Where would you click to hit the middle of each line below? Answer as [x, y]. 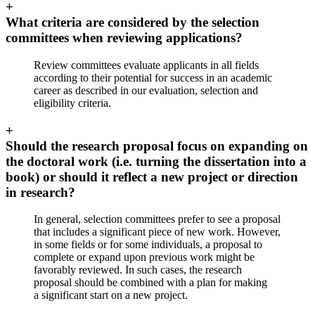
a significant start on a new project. [111, 295]
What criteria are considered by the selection [133, 22]
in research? [40, 192]
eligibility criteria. [72, 103]
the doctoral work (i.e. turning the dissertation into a [156, 161]
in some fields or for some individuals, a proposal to [148, 245]
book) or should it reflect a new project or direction [152, 176]
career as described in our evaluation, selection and [146, 90]
